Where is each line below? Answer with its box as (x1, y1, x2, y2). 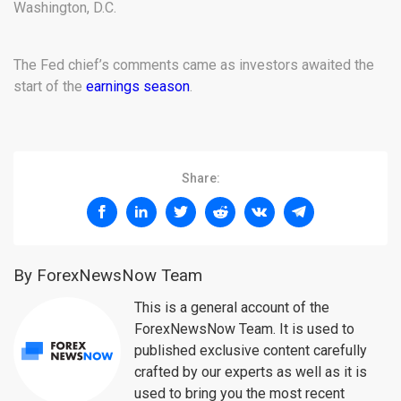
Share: (181, 170, 220, 185)
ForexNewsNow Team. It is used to (134, 320, 354, 337)
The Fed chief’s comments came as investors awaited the (13, 55, 374, 73)
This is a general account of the (134, 298, 329, 316)
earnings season (86, 77, 190, 95)
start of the (13, 77, 86, 95)
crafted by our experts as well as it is (134, 363, 367, 380)
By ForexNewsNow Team (13, 265, 202, 286)
